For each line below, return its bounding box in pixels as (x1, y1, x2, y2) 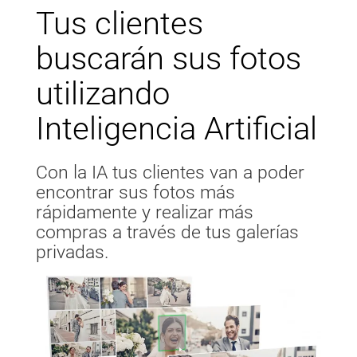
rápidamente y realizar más (36, 202, 253, 224)
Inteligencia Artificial (36, 110, 317, 148)
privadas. (36, 241, 108, 264)
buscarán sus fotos (36, 40, 301, 78)
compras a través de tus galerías (36, 222, 299, 244)
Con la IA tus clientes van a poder (36, 162, 304, 184)
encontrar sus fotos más (36, 182, 235, 204)
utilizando (36, 75, 170, 113)
